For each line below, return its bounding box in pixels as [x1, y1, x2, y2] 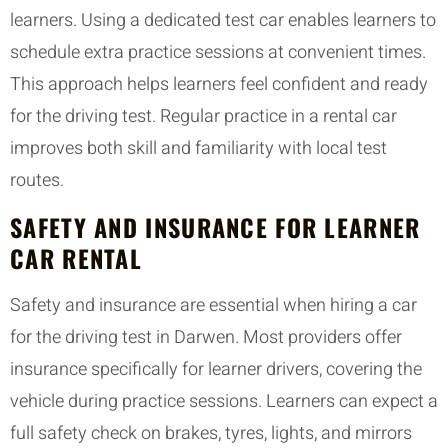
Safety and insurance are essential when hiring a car [10, 291, 417, 319]
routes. [10, 167, 64, 195]
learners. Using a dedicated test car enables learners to [10, 7, 436, 35]
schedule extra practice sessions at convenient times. [10, 39, 426, 67]
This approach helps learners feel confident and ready [10, 71, 428, 99]
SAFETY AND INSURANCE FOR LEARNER [10, 208, 421, 245]
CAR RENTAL [10, 239, 143, 276]
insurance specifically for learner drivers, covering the [10, 355, 422, 383]
